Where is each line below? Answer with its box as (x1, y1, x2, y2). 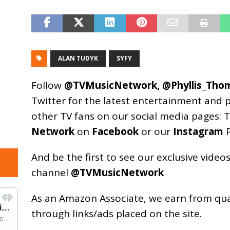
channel (31, 165, 71, 179)
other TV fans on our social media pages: (31, 109, 224, 123)
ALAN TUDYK (57, 53, 98, 63)
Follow (31, 78, 64, 92)
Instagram (172, 124, 223, 138)
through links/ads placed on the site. (31, 206, 202, 220)
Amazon (59, 191, 97, 205)
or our (138, 124, 173, 138)
